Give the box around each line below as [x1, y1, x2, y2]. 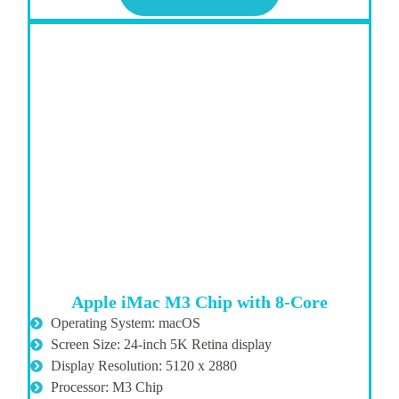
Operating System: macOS [50, 315, 200, 331]
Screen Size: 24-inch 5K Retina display [50, 337, 272, 353]
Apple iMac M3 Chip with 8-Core [71, 292, 328, 313]
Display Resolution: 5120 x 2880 [50, 358, 237, 374]
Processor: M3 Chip [50, 379, 163, 395]
